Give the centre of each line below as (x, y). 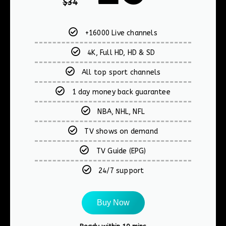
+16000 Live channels (121, 33)
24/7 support (121, 171)
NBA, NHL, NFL (121, 111)
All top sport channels (121, 72)
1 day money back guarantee (121, 92)
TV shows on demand (121, 131)
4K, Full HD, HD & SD (121, 52)
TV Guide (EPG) (121, 151)
